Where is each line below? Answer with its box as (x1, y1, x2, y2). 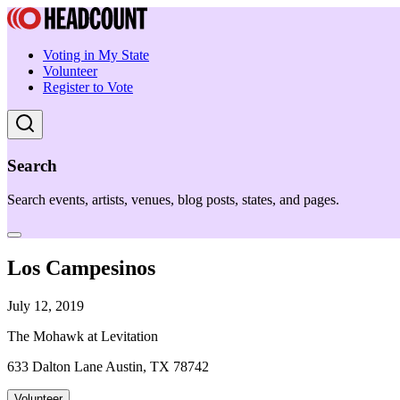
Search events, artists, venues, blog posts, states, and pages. (7, 192, 339, 208)
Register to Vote (43, 79, 133, 95)
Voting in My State (43, 47, 149, 62)
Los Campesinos (7, 256, 155, 280)
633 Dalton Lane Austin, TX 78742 (7, 359, 209, 375)
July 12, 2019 (7, 298, 84, 314)
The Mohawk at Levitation (7, 329, 158, 345)
